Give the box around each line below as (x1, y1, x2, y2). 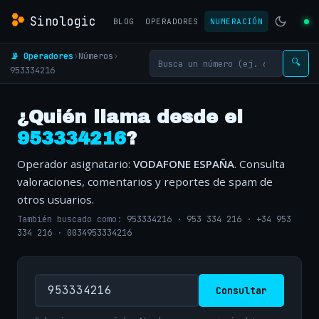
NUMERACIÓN (209, 16, 263, 26)
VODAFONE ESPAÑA (133, 157, 234, 171)
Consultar (216, 283, 267, 297)
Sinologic (30, 13, 97, 29)
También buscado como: (17, 214, 127, 226)
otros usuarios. (17, 192, 94, 206)
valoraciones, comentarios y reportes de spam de (17, 174, 273, 189)
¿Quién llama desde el (17, 108, 243, 127)
